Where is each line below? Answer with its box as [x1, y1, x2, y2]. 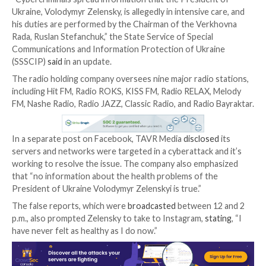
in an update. [78, 203, 140, 217]
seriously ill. [15, 104, 69, 117]
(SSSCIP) [15, 203, 59, 217]
